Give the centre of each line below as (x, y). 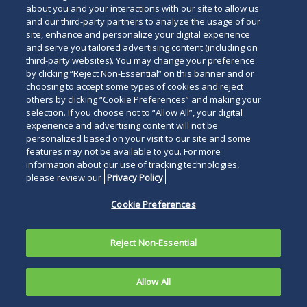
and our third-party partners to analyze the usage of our (144, 21)
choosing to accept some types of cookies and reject (135, 86)
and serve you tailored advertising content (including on (142, 47)
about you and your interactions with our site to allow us (143, 8)
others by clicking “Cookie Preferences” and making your (144, 99)
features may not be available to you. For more (124, 151)
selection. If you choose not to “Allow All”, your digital (135, 112)
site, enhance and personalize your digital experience (138, 34)
